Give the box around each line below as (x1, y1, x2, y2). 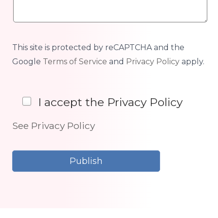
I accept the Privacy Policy (38, 95, 183, 109)
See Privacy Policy (12, 120, 95, 132)
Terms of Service (43, 56, 107, 66)
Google (12, 56, 43, 66)
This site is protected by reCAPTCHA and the (12, 42, 184, 52)
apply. (180, 56, 204, 66)
